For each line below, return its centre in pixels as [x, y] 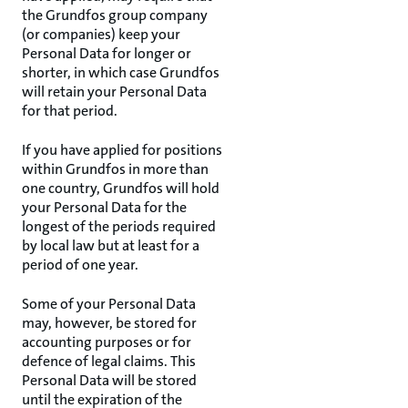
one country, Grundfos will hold [121, 188]
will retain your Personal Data [114, 92]
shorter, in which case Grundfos [121, 72]
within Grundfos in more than [115, 169]
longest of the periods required [119, 226]
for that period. [70, 111]
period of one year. [80, 265]
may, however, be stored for [109, 323]
